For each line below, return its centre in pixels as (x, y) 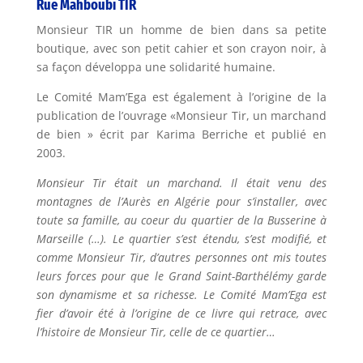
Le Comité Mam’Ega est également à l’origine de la (181, 97)
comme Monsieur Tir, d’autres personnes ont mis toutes (181, 258)
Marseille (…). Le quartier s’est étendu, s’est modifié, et (181, 239)
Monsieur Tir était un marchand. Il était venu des (181, 183)
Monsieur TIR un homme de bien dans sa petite (181, 30)
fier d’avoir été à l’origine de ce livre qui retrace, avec (181, 314)
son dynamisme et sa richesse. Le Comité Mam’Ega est (181, 295)
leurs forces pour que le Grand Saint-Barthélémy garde (181, 276)
